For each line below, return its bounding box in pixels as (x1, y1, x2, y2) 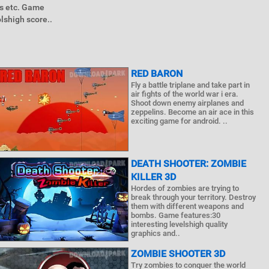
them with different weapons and (131, 202, 244, 211)
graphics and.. (131, 229, 181, 238)
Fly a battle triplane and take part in (131, 80, 250, 89)
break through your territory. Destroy (131, 193, 256, 202)
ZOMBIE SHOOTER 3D (131, 248, 226, 259)
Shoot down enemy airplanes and (131, 98, 244, 107)
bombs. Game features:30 (131, 211, 221, 220)
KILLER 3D (131, 171, 177, 183)
